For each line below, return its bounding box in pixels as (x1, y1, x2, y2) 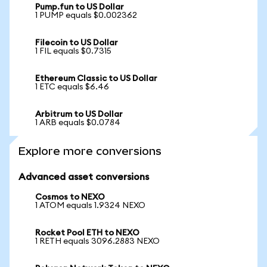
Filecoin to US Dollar (35, 39, 118, 47)
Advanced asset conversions (18, 172, 149, 182)
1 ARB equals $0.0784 (35, 119, 120, 127)
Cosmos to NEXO (35, 193, 105, 201)
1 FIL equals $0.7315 (35, 47, 111, 55)
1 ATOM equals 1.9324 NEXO (35, 201, 145, 210)
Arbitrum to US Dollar (35, 110, 123, 119)
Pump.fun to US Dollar (35, 3, 124, 11)
